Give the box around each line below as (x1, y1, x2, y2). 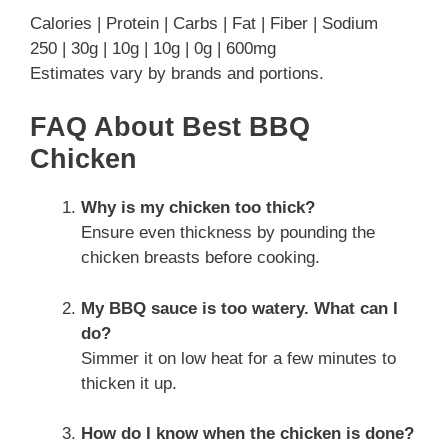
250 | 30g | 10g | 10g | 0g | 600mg (30, 38, 276, 58)
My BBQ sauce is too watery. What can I (81, 298, 398, 318)
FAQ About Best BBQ (30, 112, 310, 143)
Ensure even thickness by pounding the (81, 223, 375, 243)
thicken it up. (81, 373, 177, 393)
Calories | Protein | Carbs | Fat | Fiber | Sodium (30, 13, 378, 33)
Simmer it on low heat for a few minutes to (81, 348, 396, 368)
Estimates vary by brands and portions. (30, 63, 324, 83)
